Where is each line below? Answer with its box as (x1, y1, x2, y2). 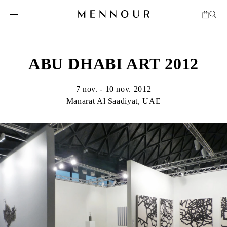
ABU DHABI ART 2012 (28, 55, 199, 73)
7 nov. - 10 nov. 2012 (75, 85, 152, 93)
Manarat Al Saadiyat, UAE (66, 97, 161, 105)
